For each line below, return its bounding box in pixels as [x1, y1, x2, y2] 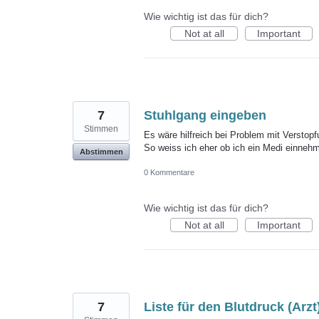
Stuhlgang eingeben [144, 108, 266, 122]
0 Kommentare [144, 168, 194, 177]
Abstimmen [79, 147, 123, 156]
